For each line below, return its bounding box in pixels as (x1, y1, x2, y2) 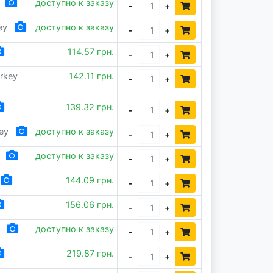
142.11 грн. (69, 71, 115, 81)
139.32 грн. (66, 102, 115, 112)
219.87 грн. (66, 248, 115, 258)
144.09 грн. (66, 175, 115, 185)
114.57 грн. (68, 46, 115, 57)
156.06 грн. (66, 199, 115, 210)
